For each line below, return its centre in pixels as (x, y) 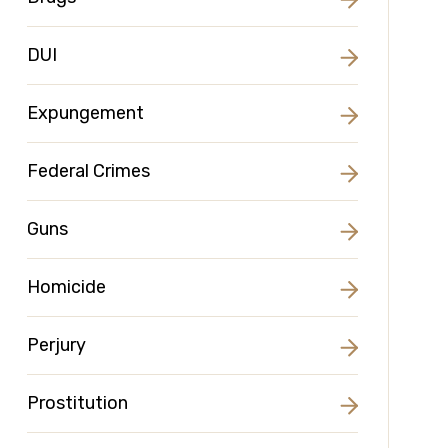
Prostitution (78, 403)
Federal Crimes (89, 171)
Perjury (57, 345)
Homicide (67, 287)
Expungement (86, 113)
